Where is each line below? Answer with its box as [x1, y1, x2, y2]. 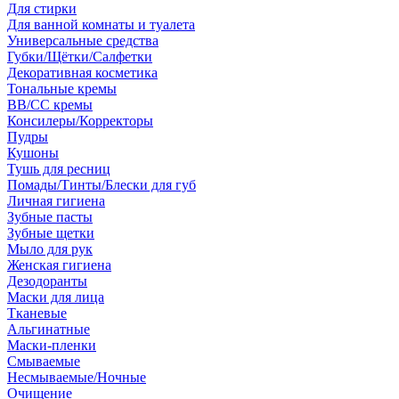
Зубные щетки [7, 225, 94, 240]
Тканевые [7, 305, 67, 321]
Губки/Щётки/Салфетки [7, 49, 152, 64]
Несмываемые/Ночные [7, 370, 146, 385]
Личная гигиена [7, 193, 105, 208]
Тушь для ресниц [7, 161, 110, 176]
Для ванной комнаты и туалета [7, 17, 195, 32]
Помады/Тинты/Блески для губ [7, 177, 196, 192]
